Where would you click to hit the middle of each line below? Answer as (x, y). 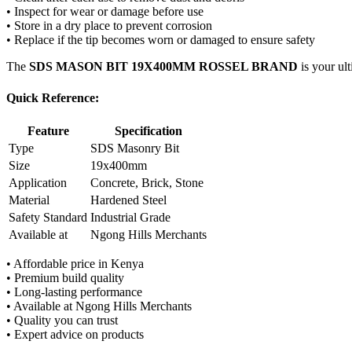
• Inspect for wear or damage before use (105, 12)
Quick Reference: (53, 97)
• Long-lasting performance (74, 291)
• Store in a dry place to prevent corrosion (109, 26)
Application (38, 182)
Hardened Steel (128, 200)
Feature (48, 130)
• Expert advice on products (75, 334)
